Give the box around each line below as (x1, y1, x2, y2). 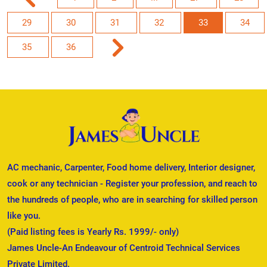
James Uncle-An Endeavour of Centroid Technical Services (7, 243, 240, 254)
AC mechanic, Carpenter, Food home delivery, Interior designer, (7, 162, 255, 173)
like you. (7, 210, 41, 222)
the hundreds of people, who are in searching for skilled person (7, 194, 257, 206)
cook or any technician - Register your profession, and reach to (7, 178, 257, 190)
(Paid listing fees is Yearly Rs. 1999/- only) (7, 226, 179, 238)
